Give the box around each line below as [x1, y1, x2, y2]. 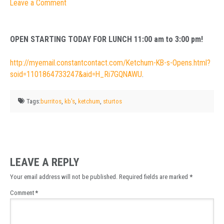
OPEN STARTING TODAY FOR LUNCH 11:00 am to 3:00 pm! [10, 34, 203, 44]
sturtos [103, 97, 122, 105]
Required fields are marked [119, 173, 189, 181]
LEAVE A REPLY [10, 155, 79, 169]
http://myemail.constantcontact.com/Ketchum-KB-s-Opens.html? [10, 58, 210, 68]
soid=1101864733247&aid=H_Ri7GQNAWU [10, 69, 142, 79]
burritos [40, 97, 62, 105]
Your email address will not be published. [10, 173, 117, 181]
